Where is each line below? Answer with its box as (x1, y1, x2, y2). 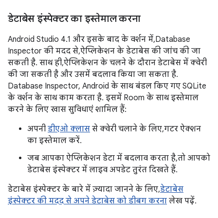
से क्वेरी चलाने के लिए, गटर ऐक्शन (90, 124, 201, 134)
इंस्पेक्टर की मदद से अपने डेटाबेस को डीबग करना (8, 196, 167, 206)
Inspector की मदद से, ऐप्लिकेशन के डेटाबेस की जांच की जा (8, 46, 200, 56)
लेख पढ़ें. (167, 196, 197, 206)
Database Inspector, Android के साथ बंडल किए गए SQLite (8, 81, 206, 91)
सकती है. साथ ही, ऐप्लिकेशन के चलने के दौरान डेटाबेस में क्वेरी (8, 58, 207, 68)
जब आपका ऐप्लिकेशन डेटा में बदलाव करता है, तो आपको (27, 153, 210, 163)
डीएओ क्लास (48, 124, 90, 134)
